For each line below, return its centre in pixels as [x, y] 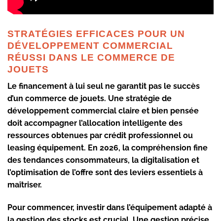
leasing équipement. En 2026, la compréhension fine [108, 148]
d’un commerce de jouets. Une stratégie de [90, 99]
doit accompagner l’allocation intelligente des [95, 123]
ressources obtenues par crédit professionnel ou [100, 136]
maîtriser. [25, 185]
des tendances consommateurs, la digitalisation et [103, 160]
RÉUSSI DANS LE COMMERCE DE [91, 57]
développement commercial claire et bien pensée [103, 111]
